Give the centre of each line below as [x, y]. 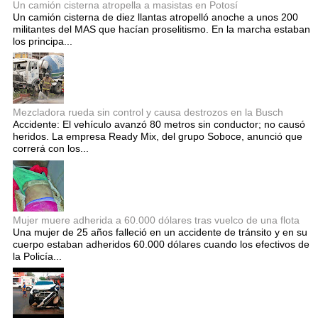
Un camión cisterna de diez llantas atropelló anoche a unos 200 [155, 17]
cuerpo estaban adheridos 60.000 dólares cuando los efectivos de [161, 244]
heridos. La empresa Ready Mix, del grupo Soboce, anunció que [158, 137]
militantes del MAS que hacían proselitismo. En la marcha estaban [161, 29]
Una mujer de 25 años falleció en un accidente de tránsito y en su [160, 232]
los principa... [43, 42]
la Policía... [37, 256]
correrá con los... [51, 149]
